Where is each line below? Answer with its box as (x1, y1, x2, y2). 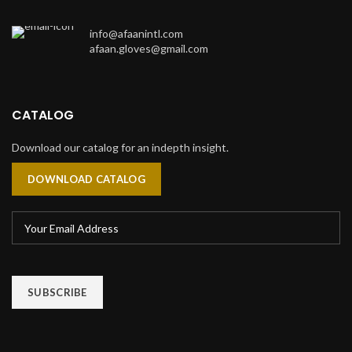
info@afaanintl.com (90, 27, 183, 41)
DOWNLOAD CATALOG (27, 173, 145, 186)
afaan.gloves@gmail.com (90, 42, 208, 56)
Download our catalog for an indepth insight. (12, 141, 229, 155)
